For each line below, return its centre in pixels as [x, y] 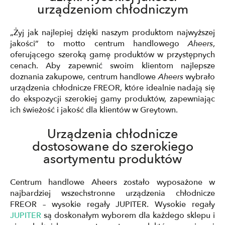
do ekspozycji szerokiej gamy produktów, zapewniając [113, 99]
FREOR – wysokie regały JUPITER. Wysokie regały [113, 204]
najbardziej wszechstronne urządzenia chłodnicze [113, 193]
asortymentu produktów [113, 159]
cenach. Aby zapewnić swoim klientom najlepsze [113, 66]
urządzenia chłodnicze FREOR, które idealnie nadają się [113, 88]
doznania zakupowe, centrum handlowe [84, 77]
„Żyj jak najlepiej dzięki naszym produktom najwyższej [113, 33]
